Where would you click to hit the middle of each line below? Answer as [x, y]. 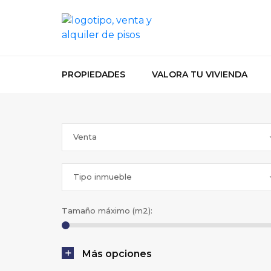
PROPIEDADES [93, 74]
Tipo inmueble [103, 177]
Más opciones [117, 254]
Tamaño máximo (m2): [107, 211]
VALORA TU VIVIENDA [200, 74]
